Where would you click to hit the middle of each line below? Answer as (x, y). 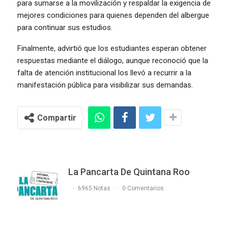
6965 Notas (94, 188)
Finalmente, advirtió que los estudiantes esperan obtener (112, 49)
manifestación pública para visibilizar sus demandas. (105, 85)
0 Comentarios (143, 188)
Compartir (57, 118)
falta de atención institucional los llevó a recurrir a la (104, 73)
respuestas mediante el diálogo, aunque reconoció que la (113, 61)
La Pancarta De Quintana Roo (129, 172)
